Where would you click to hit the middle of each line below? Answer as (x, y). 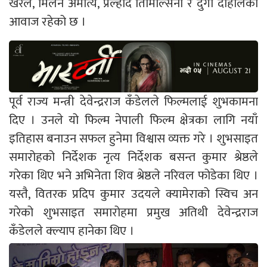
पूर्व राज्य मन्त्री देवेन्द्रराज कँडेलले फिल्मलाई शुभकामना (133, 102)
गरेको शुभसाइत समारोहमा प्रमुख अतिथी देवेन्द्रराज (133, 213)
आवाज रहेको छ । (47, 22)
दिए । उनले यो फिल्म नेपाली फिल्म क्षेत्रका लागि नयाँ (133, 120)
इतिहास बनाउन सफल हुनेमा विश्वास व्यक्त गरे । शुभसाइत (133, 139)
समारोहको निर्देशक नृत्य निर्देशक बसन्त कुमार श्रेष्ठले (133, 157)
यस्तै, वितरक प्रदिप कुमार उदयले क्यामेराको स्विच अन (133, 194)
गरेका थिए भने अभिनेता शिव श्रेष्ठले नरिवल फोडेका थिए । (133, 176)
